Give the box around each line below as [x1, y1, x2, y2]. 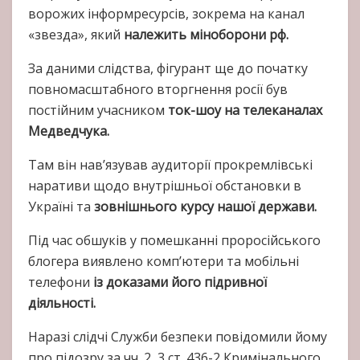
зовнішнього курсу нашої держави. [94, 198, 317, 216]
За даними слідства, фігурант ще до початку [28, 59, 308, 78]
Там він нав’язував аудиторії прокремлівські [28, 156, 313, 174]
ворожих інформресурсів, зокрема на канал [28, 5, 305, 23]
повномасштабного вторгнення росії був [28, 80, 288, 99]
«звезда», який [28, 26, 121, 44]
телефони [28, 273, 93, 292]
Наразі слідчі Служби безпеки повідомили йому [28, 328, 327, 346]
